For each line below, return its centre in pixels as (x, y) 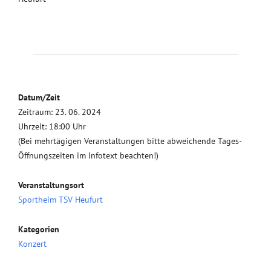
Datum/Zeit (39, 97)
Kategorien (39, 229)
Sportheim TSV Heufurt (60, 200)
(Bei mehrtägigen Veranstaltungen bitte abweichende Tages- (130, 141)
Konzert (32, 244)
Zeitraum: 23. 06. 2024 (60, 112)
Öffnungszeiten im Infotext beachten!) (88, 155)
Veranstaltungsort (51, 185)
